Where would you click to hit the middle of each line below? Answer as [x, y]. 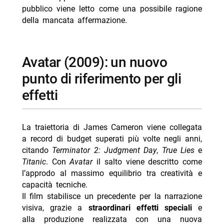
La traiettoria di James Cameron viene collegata [112, 127]
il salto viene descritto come [147, 162]
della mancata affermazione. [74, 20]
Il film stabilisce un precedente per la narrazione [112, 196]
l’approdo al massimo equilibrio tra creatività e [112, 173]
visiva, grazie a [55, 208]
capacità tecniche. [54, 185]
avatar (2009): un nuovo [26, 62]
